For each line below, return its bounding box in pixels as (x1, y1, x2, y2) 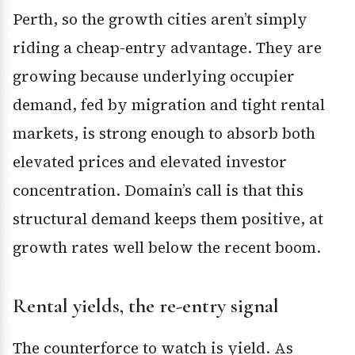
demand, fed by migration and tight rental (13, 94, 325, 116)
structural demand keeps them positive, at (13, 208, 323, 230)
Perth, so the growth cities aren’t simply (13, 9, 307, 30)
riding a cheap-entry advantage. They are (13, 37, 322, 59)
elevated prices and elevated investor (13, 151, 287, 173)
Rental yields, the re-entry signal (13, 293, 279, 319)
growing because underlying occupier (13, 66, 295, 87)
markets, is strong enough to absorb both (13, 123, 315, 144)
